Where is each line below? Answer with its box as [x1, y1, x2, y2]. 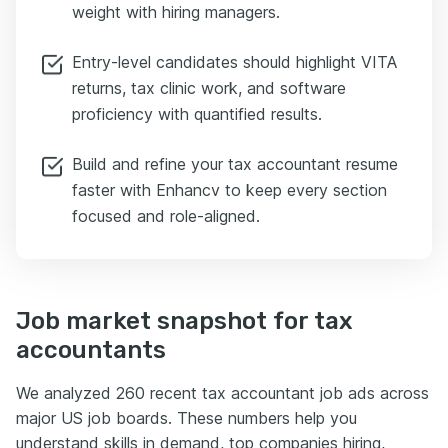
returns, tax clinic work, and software [72, 77, 346, 98]
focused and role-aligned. [72, 205, 260, 226]
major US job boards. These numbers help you [16, 407, 357, 428]
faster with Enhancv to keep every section [72, 179, 387, 200]
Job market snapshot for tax [16, 306, 353, 335]
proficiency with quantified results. [72, 103, 322, 124]
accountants [16, 335, 166, 364]
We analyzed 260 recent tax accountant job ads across [16, 382, 429, 403]
